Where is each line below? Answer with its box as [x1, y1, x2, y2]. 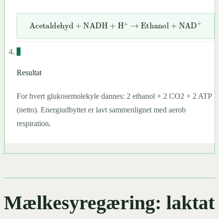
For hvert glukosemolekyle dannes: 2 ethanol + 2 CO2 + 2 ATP [16, 92, 212, 101]
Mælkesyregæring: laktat [4, 191, 215, 214]
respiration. [16, 119, 51, 128]
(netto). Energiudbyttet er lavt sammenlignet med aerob [16, 106, 186, 114]
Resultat [16, 68, 42, 77]
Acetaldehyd [37, 35, 82, 45]
